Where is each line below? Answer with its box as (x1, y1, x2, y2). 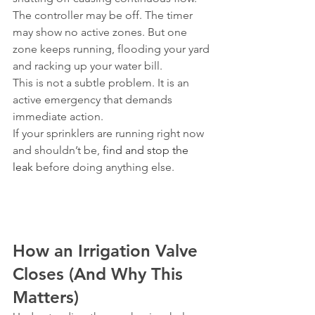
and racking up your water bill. (13, 59, 162, 72)
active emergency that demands (13, 93, 175, 106)
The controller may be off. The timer (13, 8, 195, 22)
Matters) (13, 287, 79, 307)
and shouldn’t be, (13, 143, 103, 157)
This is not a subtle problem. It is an (13, 76, 192, 89)
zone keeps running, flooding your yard (13, 42, 212, 56)
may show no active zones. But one (13, 25, 190, 39)
